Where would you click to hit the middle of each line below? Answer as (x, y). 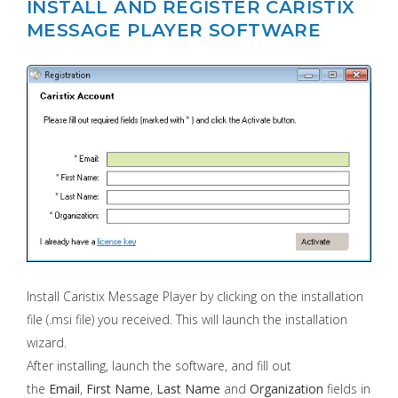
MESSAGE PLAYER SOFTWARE (174, 31)
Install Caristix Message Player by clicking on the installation (195, 296)
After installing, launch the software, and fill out (159, 365)
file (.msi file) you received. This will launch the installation (187, 319)
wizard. (47, 342)
